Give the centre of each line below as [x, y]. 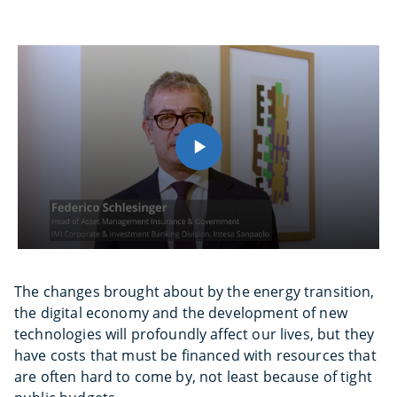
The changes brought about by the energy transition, [195, 291]
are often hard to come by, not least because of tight [193, 376]
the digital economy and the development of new [181, 312]
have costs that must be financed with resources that [195, 355]
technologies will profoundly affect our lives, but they [195, 334]
